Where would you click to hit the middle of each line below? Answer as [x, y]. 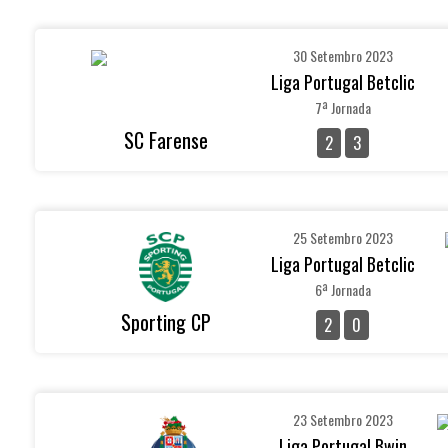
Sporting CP [165, 322]
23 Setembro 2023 [342, 419]
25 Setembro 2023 [342, 237]
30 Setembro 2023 [342, 55]
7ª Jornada [342, 107]
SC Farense [165, 140]
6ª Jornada [342, 289]
